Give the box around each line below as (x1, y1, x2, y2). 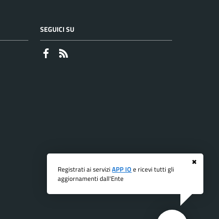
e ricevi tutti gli (131, 164, 175, 174)
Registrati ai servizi (58, 164, 112, 174)
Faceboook (51, 46, 86, 59)
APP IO (112, 164, 132, 174)
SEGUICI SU (40, 23, 74, 34)
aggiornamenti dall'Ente (58, 173, 124, 183)
